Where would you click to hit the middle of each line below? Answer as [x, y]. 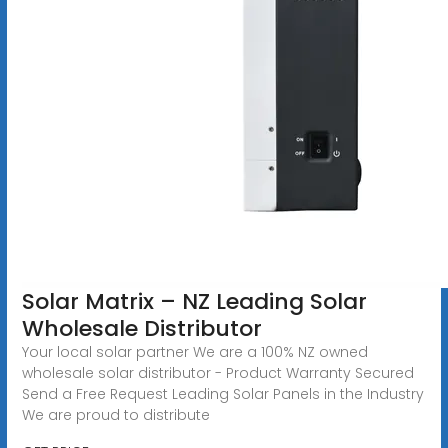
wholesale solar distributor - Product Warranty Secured [217, 372]
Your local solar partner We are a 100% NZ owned [194, 351]
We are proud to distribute [115, 414]
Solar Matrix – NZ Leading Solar [194, 301]
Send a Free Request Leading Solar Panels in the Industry [222, 393]
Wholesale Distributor [141, 328]
